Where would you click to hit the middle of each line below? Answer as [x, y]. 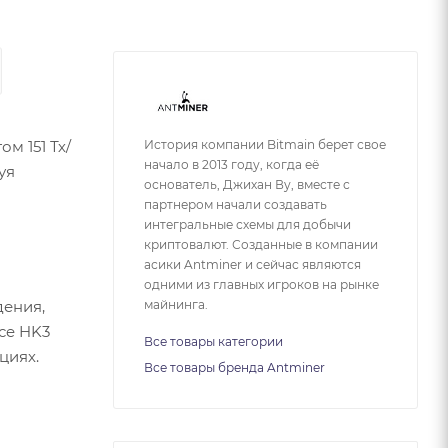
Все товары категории [213, 341]
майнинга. [176, 304]
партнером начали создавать [235, 204]
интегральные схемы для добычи [247, 224]
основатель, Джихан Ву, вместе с [247, 184]
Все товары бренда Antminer [234, 367]
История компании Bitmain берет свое [265, 144]
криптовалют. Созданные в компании [261, 244]
